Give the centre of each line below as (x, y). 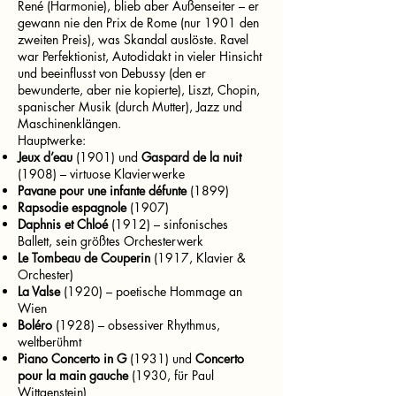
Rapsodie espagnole (72, 207)
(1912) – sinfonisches (168, 224)
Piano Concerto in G (72, 358)
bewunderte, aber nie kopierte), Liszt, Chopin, (139, 90)
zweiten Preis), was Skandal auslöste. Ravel (133, 39)
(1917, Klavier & (198, 258)
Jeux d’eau (45, 157)
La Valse (39, 291)
